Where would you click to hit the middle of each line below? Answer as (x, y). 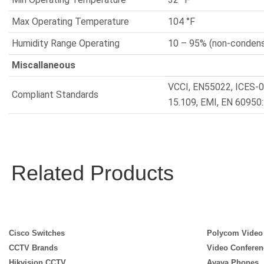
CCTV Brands (33, 248)
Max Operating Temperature (70, 22)
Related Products (93, 173)
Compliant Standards (55, 95)
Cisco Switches (37, 233)
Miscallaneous (44, 65)
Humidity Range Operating (66, 43)
